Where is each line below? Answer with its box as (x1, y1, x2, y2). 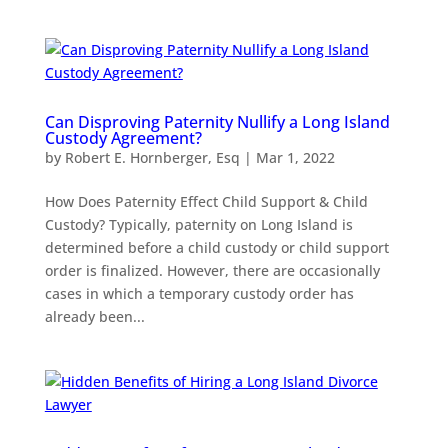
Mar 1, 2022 (255, 147, 335, 167)
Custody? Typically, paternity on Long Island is (44, 214, 353, 234)
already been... (44, 306, 145, 326)
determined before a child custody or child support (44, 237, 389, 257)
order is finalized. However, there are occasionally (44, 260, 380, 280)
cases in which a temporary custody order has (44, 283, 354, 303)
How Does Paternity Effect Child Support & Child (44, 191, 368, 211)
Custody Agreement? (44, 126, 202, 149)
